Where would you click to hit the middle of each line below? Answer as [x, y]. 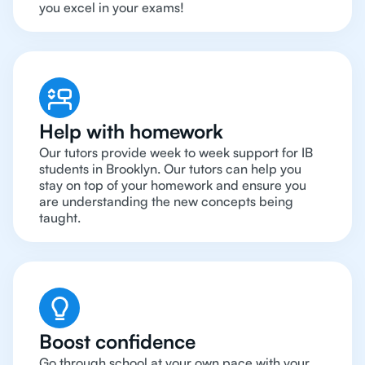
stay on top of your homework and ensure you [173, 185]
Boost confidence [117, 342]
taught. [60, 218]
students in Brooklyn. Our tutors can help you [170, 169]
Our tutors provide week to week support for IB [176, 153]
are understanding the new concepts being [166, 202]
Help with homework [131, 132]
